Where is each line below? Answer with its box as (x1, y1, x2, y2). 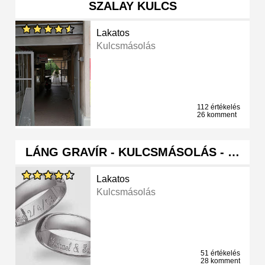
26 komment (197, 111, 237, 119)
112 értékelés (197, 103, 240, 112)
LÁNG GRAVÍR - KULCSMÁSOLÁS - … (25, 146, 240, 159)
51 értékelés (201, 249, 240, 258)
